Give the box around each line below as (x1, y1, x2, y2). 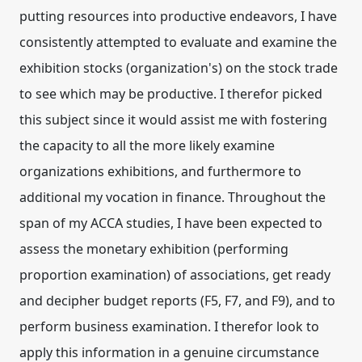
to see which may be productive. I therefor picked (19, 85, 322, 103)
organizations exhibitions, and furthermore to (19, 162, 301, 180)
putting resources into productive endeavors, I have (19, 7, 337, 25)
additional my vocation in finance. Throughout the (19, 188, 326, 206)
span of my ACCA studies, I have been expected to (19, 214, 322, 232)
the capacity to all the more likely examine (19, 137, 275, 154)
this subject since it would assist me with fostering (19, 111, 327, 128)
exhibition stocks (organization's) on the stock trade (19, 59, 338, 77)
